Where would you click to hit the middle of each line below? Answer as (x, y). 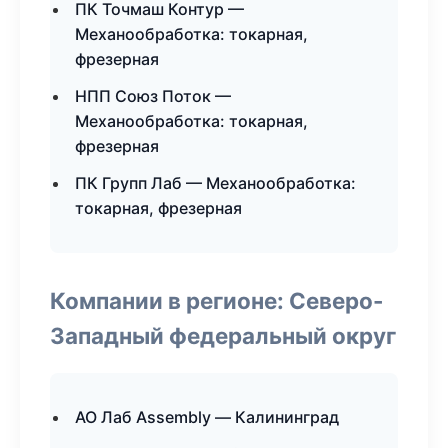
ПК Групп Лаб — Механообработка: (215, 183)
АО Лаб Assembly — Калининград (207, 417)
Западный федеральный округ (223, 335)
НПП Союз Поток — (153, 96)
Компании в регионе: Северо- (217, 300)
